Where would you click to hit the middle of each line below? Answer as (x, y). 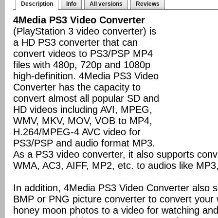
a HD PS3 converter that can (75, 42)
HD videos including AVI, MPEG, (83, 109)
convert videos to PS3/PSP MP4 (83, 54)
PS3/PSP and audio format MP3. (84, 143)
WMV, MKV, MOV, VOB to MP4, (83, 121)
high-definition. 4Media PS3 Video (86, 76)
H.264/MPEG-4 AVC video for (77, 132)
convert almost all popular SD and (86, 98)
